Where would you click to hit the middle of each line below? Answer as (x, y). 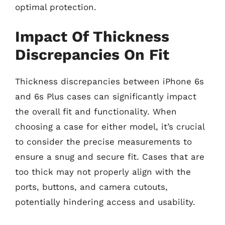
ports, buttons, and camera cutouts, (91, 187)
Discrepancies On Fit (92, 54)
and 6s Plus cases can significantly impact (106, 96)
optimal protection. (56, 7)
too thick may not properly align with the (103, 172)
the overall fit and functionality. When (96, 111)
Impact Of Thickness (92, 36)
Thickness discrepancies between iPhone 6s (109, 81)
